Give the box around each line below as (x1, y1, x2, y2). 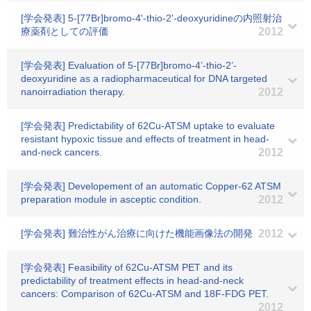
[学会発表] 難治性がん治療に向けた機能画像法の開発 (21, 228, 253, 239)
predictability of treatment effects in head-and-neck (21, 275, 244, 286)
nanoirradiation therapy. (21, 86, 125, 97)
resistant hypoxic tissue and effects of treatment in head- (21, 133, 269, 144)
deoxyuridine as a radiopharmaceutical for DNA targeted (21, 73, 267, 84)
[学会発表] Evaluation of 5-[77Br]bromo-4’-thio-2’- (21, 60, 237, 71)
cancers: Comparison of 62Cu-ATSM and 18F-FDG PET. (21, 288, 269, 299)
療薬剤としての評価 (21, 26, 108, 37)
